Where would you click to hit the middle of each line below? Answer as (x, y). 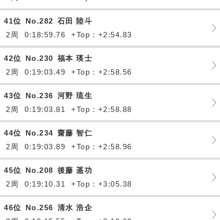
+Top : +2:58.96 (102, 147)
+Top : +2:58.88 (102, 109)
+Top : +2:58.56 (102, 72)
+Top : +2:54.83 (102, 35)
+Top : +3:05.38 (102, 184)
